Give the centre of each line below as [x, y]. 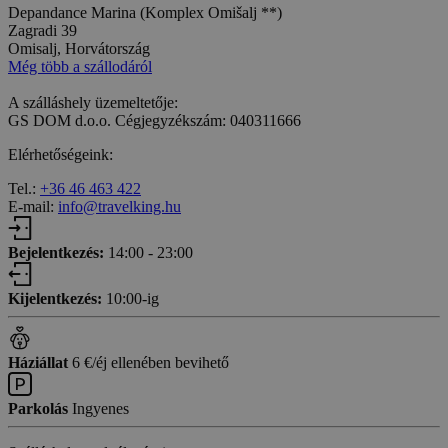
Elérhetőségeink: [60, 154]
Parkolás [38, 408]
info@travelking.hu [119, 206]
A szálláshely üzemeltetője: [93, 102]
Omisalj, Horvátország [79, 48]
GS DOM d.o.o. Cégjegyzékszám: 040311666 [154, 120]
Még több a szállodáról [80, 66]
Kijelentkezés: [55, 298]
